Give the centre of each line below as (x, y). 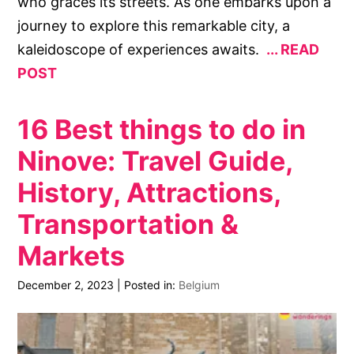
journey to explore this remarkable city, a (154, 25)
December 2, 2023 (66, 285)
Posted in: (152, 285)
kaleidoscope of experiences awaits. (141, 49)
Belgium (200, 285)
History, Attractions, (149, 192)
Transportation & (128, 224)
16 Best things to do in (162, 129)
